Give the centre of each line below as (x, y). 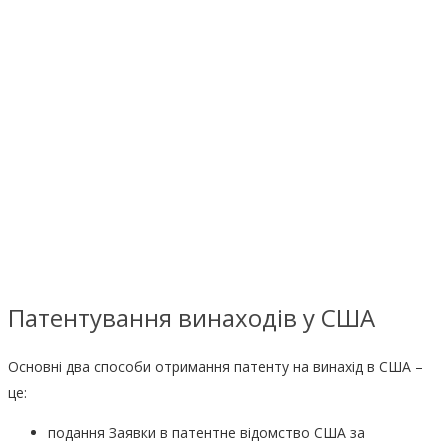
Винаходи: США (140, 61)
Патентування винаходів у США (191, 317)
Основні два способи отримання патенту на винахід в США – (215, 366)
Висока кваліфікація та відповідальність (144, 115)
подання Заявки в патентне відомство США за (206, 432)
